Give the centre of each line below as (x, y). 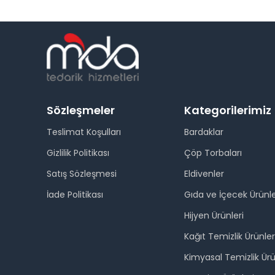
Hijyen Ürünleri (214, 215)
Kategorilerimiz (227, 110)
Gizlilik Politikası (78, 153)
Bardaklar (203, 132)
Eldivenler (204, 174)
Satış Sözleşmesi (82, 174)
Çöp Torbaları (213, 153)
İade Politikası (75, 195)
